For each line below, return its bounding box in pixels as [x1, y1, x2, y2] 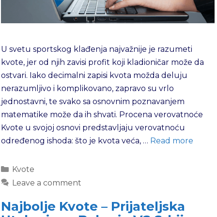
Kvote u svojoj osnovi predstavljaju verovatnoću [1, 123, 185, 133]
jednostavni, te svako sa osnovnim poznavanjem [1, 97, 185, 107]
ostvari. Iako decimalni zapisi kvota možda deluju [1, 71, 187, 80]
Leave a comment [12, 178, 81, 188]
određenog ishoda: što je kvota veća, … [1, 136, 150, 146]
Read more [150, 136, 193, 146]
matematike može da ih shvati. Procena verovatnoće [1, 110, 203, 120]
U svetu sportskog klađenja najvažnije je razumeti [1, 45, 192, 54]
